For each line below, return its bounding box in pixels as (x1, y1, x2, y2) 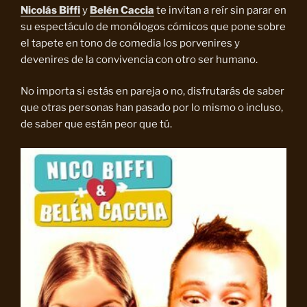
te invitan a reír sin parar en (154, 3, 286, 16)
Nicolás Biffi (21, 3, 80, 16)
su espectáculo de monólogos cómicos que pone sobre (21, 20, 286, 33)
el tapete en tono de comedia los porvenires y (21, 36, 240, 49)
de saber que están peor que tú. (21, 118, 172, 131)
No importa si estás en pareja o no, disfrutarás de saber (21, 85, 284, 98)
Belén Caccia (90, 3, 154, 16)
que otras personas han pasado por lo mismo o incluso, (21, 101, 283, 114)
